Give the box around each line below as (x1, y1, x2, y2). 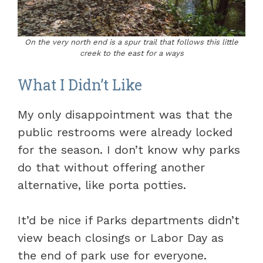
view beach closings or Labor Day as (18, 231, 224, 245)
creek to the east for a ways (79, 49, 184, 58)
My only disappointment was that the (18, 107, 232, 122)
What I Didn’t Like (18, 75, 142, 95)
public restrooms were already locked (18, 125, 232, 139)
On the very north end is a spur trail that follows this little (25, 38, 238, 46)
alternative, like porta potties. (18, 178, 186, 192)
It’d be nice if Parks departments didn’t (18, 213, 240, 227)
